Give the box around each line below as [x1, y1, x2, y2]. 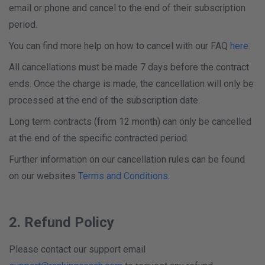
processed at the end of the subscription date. [9, 95, 200, 106]
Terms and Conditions [78, 170, 168, 182]
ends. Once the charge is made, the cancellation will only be [9, 78, 254, 89]
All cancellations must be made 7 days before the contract [9, 62, 249, 73]
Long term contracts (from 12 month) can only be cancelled [9, 116, 251, 127]
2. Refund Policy [9, 214, 114, 231]
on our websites [9, 170, 78, 182]
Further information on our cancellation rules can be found [9, 154, 245, 165]
